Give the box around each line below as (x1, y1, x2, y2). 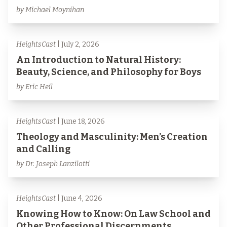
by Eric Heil (16, 83, 53, 91)
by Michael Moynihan (16, 6, 84, 14)
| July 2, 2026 (56, 40, 99, 49)
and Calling (16, 143, 70, 155)
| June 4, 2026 (56, 194, 102, 203)
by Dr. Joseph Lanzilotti (16, 160, 90, 168)
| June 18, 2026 (56, 117, 105, 126)
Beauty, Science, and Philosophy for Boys (16, 66, 201, 78)
